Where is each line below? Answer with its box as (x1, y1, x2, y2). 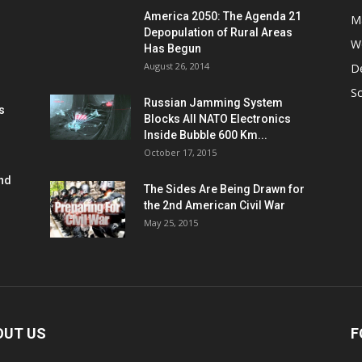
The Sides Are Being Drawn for (144, 183, 305, 196)
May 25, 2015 (144, 217, 198, 229)
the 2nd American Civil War (144, 199, 285, 212)
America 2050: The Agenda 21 (144, 10, 301, 23)
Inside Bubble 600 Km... (144, 128, 267, 141)
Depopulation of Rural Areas (144, 26, 293, 39)
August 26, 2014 (144, 60, 209, 72)
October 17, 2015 (144, 146, 217, 158)
